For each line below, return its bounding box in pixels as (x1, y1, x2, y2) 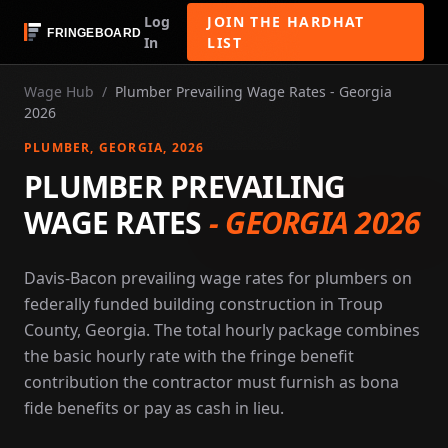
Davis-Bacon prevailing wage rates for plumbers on (24, 267, 412, 289)
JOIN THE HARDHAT (207, 12, 365, 31)
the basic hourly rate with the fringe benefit (24, 345, 354, 367)
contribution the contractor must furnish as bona (24, 371, 399, 393)
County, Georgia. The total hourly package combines (24, 319, 420, 341)
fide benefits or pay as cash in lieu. (24, 397, 284, 419)
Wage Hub (24, 82, 94, 101)
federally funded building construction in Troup (24, 293, 383, 315)
